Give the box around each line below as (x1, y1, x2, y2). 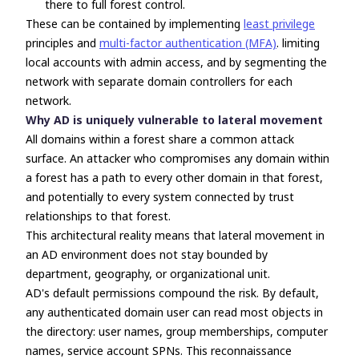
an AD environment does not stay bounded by (26, 247, 268, 262)
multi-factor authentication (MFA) (99, 35, 276, 50)
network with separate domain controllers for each (26, 74, 292, 89)
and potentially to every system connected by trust (26, 189, 294, 204)
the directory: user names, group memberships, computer (26, 324, 328, 339)
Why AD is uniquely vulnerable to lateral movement (26, 112, 323, 127)
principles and (26, 35, 99, 50)
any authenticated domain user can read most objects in (26, 305, 323, 320)
